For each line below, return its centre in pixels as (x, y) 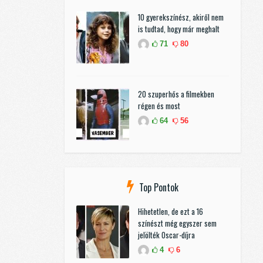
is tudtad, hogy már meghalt (179, 29)
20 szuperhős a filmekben (176, 94)
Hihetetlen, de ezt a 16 (171, 212)
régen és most (159, 106)
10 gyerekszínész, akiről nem (181, 17)
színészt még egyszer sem (177, 223)
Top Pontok (159, 188)
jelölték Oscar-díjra (166, 235)
